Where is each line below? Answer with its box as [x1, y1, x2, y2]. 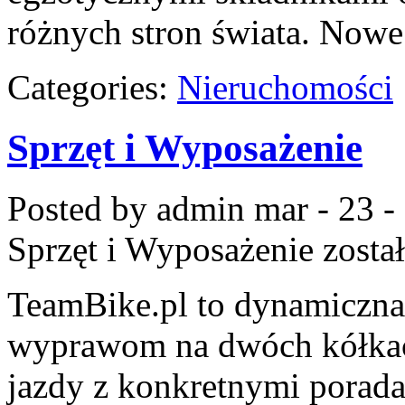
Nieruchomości [177, 68, 393, 108]
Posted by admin [7, 189, 254, 229]
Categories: [7, 68, 177, 108]
